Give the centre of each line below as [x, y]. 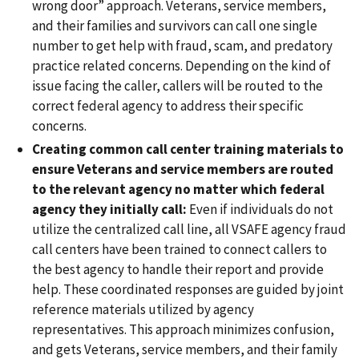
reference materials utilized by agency [143, 310]
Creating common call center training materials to [188, 149]
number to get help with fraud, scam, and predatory [182, 45]
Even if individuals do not [261, 210]
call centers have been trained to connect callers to [179, 250]
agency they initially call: [111, 210]
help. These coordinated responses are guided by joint [188, 290]
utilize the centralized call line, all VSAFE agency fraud [189, 230]
